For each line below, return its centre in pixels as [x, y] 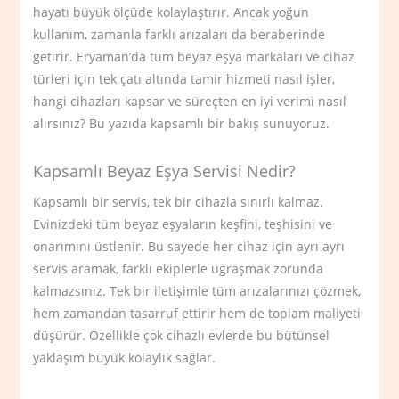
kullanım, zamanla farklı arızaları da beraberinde [179, 34]
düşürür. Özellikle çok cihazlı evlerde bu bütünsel [182, 336]
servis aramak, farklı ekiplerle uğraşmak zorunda [179, 269]
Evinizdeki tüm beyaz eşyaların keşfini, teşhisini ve [183, 224]
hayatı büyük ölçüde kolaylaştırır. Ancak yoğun [171, 12]
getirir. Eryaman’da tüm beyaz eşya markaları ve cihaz [194, 56]
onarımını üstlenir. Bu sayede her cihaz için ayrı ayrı [189, 247]
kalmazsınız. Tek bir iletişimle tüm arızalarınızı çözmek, [197, 291]
